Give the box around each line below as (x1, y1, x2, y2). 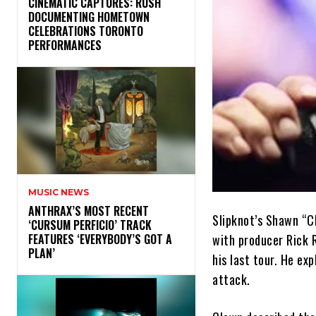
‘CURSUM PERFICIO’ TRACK (28, 217, 152, 234)
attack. (212, 270, 250, 289)
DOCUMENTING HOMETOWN (28, 8, 150, 26)
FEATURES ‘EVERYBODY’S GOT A (28, 231, 172, 248)
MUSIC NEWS (28, 187, 89, 198)
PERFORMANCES (28, 37, 107, 54)
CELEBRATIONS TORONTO (28, 23, 143, 40)
